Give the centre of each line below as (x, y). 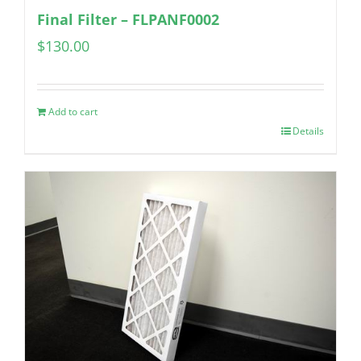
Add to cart (73, 112)
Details (308, 131)
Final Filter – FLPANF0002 (128, 20)
